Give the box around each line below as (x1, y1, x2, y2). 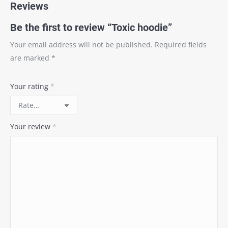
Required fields (155, 40, 207, 49)
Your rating (10, 81, 50, 91)
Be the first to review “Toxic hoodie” (10, 21, 172, 34)
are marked (10, 53, 51, 63)
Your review (10, 122, 52, 131)
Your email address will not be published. (10, 40, 153, 49)
